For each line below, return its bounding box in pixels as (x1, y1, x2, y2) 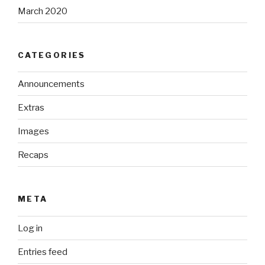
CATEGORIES (18, 50, 86, 60)
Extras (18, 102, 44, 113)
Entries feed (18, 246, 67, 257)
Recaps (18, 149, 49, 160)
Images (18, 125, 49, 137)
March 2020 (18, 5, 67, 17)
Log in (18, 222, 43, 234)
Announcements (18, 78, 85, 89)
